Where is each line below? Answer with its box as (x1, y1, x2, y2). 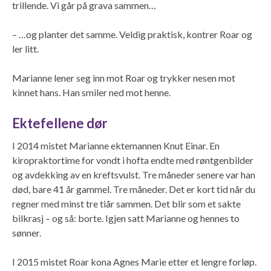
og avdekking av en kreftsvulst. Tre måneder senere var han (12, 168, 255, 180)
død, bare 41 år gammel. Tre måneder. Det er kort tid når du (12, 183, 255, 195)
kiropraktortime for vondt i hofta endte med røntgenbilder (12, 154, 253, 166)
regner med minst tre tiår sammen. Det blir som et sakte (12, 197, 241, 209)
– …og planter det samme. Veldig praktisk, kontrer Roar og (12, 28, 252, 40)
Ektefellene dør (12, 114, 108, 131)
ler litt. (12, 42, 39, 54)
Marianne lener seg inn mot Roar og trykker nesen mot (12, 71, 235, 83)
